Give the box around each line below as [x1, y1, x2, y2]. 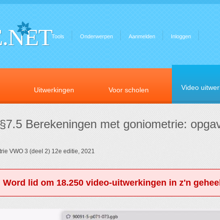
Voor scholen [109, 86, 149, 94]
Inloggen [171, 33, 191, 39]
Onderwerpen [80, 33, 113, 39]
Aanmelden [129, 33, 155, 39]
